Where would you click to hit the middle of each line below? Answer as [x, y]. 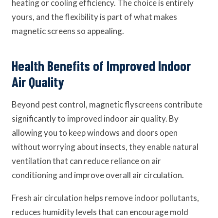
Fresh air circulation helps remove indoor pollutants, [105, 198]
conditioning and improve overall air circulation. [98, 175]
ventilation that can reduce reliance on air [86, 161]
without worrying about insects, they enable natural [105, 147]
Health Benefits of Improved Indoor [101, 65]
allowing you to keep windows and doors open [95, 133]
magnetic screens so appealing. [68, 31]
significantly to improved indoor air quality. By [95, 118]
